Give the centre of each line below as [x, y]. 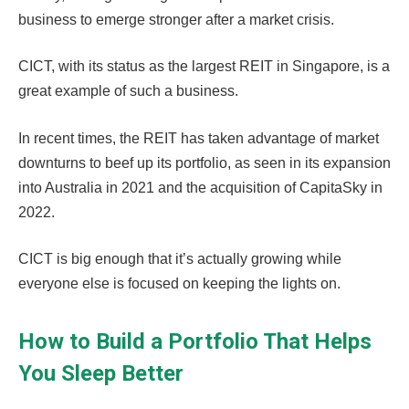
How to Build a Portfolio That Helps [195, 341]
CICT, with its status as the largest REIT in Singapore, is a [204, 67]
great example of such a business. [130, 91]
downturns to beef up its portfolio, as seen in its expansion [204, 163]
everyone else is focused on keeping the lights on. [181, 284]
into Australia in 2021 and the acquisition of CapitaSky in [200, 187]
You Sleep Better [101, 373]
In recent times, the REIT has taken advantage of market [199, 138]
